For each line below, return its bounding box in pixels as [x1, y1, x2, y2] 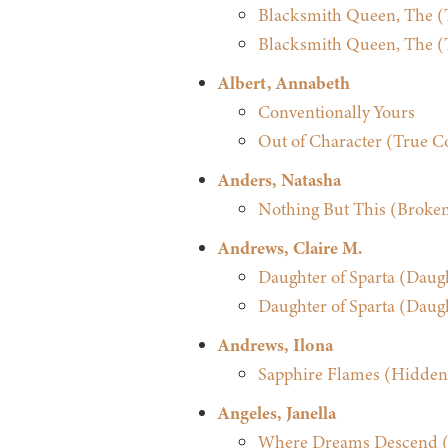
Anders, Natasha [217, 168, 341, 193]
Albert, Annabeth [217, 71, 350, 96]
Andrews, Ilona [217, 333, 333, 358]
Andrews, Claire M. [217, 236, 362, 261]
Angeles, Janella [217, 401, 336, 426]
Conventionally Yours [257, 100, 415, 125]
